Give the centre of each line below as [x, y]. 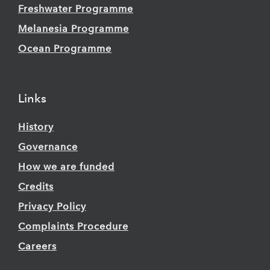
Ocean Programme [65, 49]
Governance [48, 147]
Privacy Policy [52, 207]
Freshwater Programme [76, 9]
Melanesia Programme [74, 29]
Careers [37, 246]
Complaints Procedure [73, 227]
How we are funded [66, 167]
